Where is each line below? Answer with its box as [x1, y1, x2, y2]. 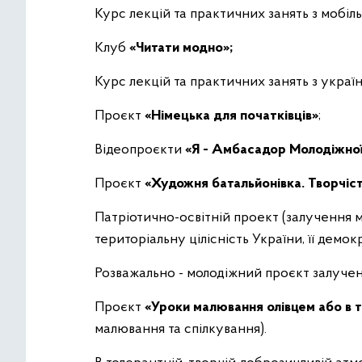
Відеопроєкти [95, 142, 185, 158]
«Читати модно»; [129, 40, 233, 56]
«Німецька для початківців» [145, 108, 318, 124]
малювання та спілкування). [95, 322, 267, 337]
